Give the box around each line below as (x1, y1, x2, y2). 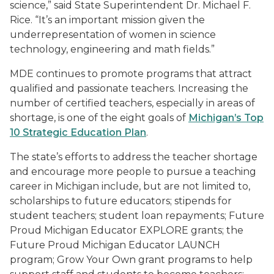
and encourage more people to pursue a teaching (10, 166, 256, 177)
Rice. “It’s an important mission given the (10, 14, 205, 26)
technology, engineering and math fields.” (10, 43, 215, 55)
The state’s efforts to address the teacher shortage (10, 151, 257, 163)
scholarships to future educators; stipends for (10, 195, 232, 207)
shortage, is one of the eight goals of (10, 112, 188, 124)
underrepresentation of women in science (10, 29, 216, 40)
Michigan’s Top (188, 112, 264, 124)
